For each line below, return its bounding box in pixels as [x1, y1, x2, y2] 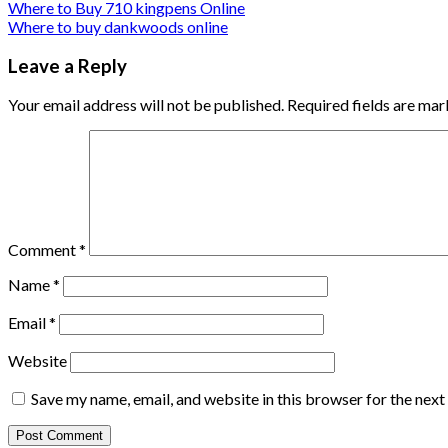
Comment [8, 240, 79, 260]
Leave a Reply [8, 54, 127, 77]
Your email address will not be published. [8, 95, 284, 115]
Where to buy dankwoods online [8, 17, 228, 36]
